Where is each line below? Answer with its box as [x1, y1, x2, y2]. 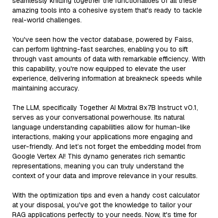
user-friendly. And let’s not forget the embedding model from [12, 142, 201, 151]
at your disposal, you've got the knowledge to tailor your [12, 200, 192, 209]
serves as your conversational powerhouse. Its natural [12, 112, 184, 122]
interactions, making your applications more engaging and [12, 132, 193, 141]
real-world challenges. [12, 15, 82, 24]
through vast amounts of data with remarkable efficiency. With [12, 54, 205, 63]
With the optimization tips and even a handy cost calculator [12, 190, 200, 200]
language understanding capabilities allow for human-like [12, 122, 190, 131]
